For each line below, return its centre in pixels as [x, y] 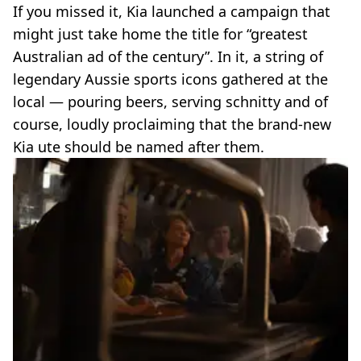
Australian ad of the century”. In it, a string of [168, 56]
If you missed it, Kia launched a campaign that [172, 11]
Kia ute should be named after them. [139, 147]
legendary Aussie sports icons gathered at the [170, 79]
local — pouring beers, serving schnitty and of [170, 102]
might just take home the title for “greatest [160, 34]
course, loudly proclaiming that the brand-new [172, 124]
